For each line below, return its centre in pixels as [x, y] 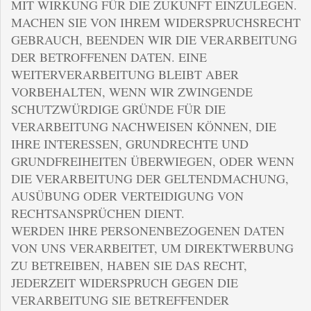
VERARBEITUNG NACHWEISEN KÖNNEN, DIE [144, 126]
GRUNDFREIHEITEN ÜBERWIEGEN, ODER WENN [153, 161]
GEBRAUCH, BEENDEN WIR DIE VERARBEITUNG [154, 39]
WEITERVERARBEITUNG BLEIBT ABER [125, 74]
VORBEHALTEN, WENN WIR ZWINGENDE [132, 91]
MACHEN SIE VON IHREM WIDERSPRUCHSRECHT [156, 22]
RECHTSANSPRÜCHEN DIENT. [98, 213]
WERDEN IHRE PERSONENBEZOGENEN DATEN [148, 230]
